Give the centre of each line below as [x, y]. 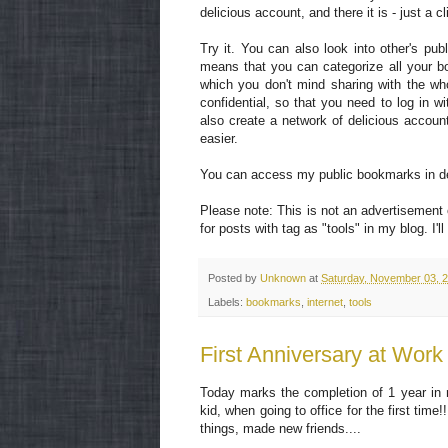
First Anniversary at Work [321, 354]
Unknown [283, 277]
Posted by [234, 277]
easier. [219, 139]
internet [325, 301]
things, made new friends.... [280, 429]
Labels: [227, 301]
